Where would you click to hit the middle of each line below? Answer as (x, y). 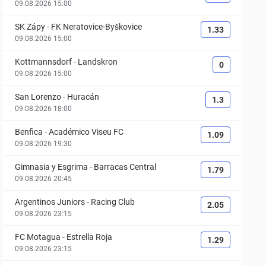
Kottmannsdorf (44, 62)
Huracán (83, 97)
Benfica (29, 132)
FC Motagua (38, 237)
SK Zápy (30, 27)
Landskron (98, 62)
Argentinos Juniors (50, 202)
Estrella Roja (90, 237)
